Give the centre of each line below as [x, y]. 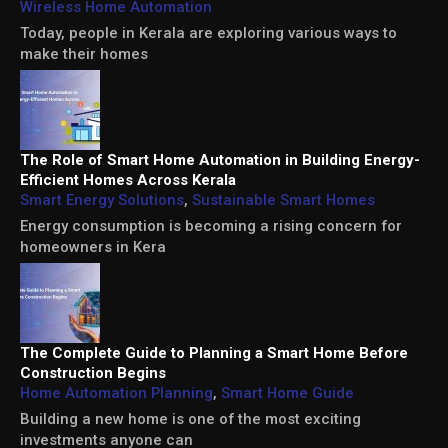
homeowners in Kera [93, 247]
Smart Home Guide [287, 393]
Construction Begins [93, 373]
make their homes [84, 54]
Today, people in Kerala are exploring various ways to [208, 33]
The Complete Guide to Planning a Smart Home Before [214, 353]
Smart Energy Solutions [102, 200]
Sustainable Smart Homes [283, 200]
